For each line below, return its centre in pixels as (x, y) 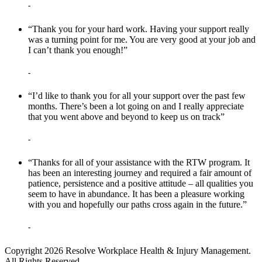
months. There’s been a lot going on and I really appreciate (136, 106)
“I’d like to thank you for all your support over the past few (137, 95)
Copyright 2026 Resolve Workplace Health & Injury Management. (128, 250)
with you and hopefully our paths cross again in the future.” (137, 205)
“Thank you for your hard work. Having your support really (139, 29)
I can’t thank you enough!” (78, 50)
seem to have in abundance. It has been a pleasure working (136, 194)
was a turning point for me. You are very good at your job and (142, 39)
